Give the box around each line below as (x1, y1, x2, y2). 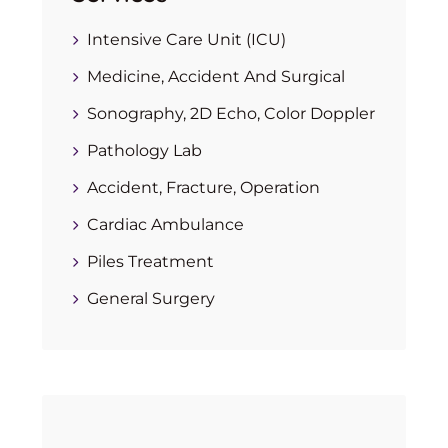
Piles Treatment (87, 252, 214, 271)
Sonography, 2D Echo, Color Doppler (87, 104, 375, 123)
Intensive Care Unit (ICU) (87, 30, 286, 49)
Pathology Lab (87, 141, 202, 160)
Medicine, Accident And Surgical (87, 67, 345, 86)
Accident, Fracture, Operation (87, 178, 320, 197)
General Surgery (87, 289, 215, 308)
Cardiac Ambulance (87, 215, 244, 234)
